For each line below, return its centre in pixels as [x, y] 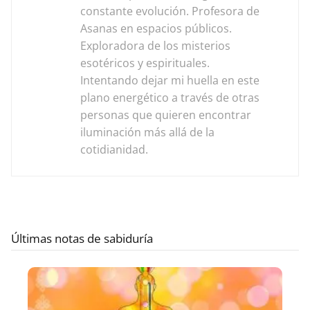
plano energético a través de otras [170, 98]
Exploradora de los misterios [155, 46]
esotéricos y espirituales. [145, 63]
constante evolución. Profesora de [170, 11]
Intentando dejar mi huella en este [170, 81]
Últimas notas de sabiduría [82, 239]
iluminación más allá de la [147, 133]
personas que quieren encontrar [166, 115]
